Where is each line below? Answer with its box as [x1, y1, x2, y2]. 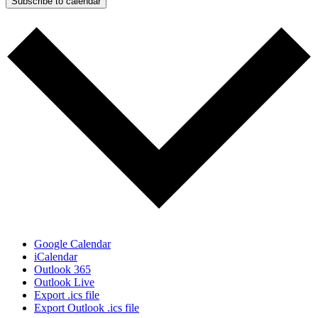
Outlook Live [34, 275, 94, 288]
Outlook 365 [34, 263, 91, 275]
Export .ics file [34, 288, 99, 301]
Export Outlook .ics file [34, 301, 139, 314]
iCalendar [34, 250, 77, 263]
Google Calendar [34, 237, 111, 250]
